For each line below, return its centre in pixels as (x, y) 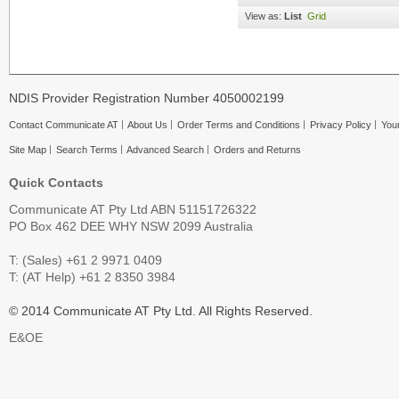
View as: (263, 16)
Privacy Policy (341, 125)
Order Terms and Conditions (239, 125)
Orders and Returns (257, 150)
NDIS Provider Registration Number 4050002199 (147, 98)
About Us (147, 125)
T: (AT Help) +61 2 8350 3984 (92, 277)
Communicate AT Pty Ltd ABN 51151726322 (133, 209)
